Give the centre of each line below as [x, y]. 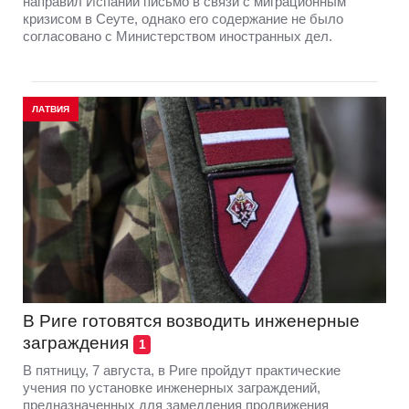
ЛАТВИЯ [51, 109]
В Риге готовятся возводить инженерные [191, 321]
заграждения [76, 343]
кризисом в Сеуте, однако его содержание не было [183, 18]
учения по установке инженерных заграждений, [172, 388]
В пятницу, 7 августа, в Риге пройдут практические [182, 371]
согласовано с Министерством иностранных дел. [178, 36]
